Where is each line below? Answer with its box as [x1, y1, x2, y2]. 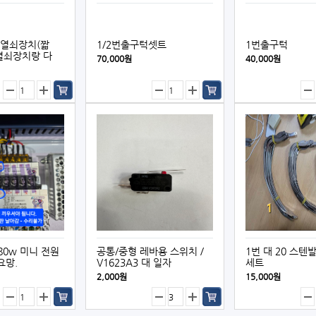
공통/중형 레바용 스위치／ [97, 245, 207, 257]
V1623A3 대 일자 [97, 257, 171, 268]
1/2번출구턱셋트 [97, 39, 166, 50]
